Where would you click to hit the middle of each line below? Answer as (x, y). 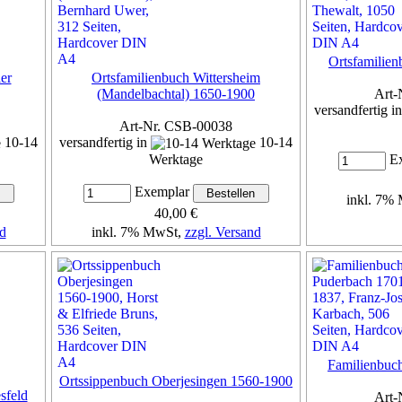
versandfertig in (105, 142)
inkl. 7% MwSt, (138, 232)
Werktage (176, 160)
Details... (176, 265)
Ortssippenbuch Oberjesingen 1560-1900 (176, 380)
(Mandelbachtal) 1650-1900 (176, 93)
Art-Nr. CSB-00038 (176, 126)
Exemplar (162, 192)
